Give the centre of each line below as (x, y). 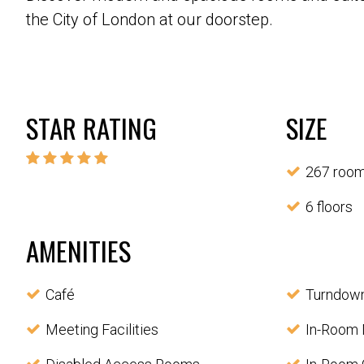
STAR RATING (91, 128)
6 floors (329, 207)
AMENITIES (78, 251)
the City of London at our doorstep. (149, 20)
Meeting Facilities (102, 330)
